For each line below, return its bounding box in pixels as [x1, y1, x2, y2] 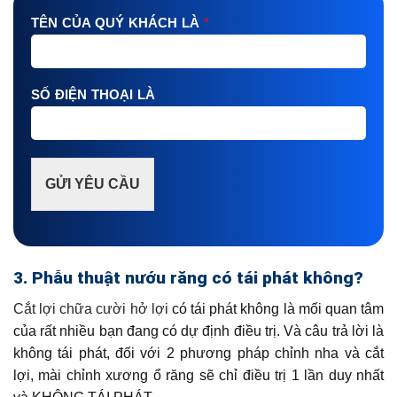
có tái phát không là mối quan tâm [171, 300, 385, 316]
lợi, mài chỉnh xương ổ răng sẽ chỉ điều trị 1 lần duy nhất [13, 367, 384, 383]
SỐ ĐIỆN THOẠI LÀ [31, 86, 155, 102]
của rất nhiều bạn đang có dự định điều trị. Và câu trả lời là [13, 323, 384, 339]
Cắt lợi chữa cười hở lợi [13, 300, 172, 316]
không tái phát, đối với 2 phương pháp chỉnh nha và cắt [13, 345, 384, 361]
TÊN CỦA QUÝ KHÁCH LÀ [31, 14, 204, 30]
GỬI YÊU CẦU [45, 175, 140, 191]
